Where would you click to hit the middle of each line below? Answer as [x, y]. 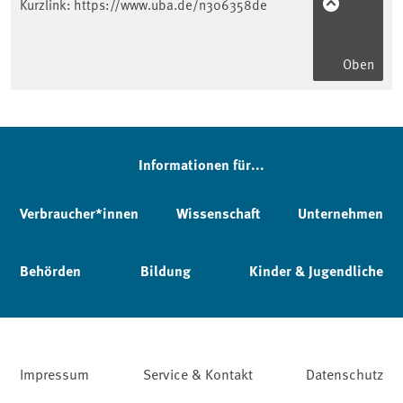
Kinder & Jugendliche [316, 270]
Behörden [50, 270]
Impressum [54, 373]
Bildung [165, 270]
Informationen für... [201, 164]
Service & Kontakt [197, 373]
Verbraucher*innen [79, 213]
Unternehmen [340, 213]
